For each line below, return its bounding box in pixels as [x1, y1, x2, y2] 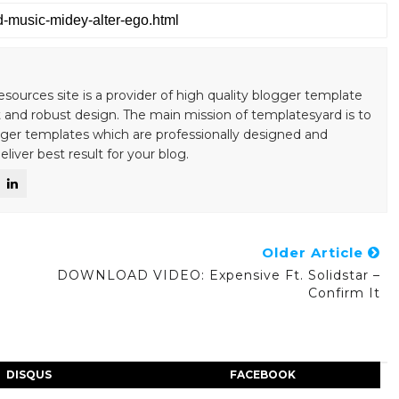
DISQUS [6, 368, 53, 381]
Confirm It [307, 285, 380, 301]
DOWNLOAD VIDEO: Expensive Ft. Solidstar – [56, 267, 380, 283]
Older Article [261, 244, 368, 261]
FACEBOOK [230, 368, 297, 381]
